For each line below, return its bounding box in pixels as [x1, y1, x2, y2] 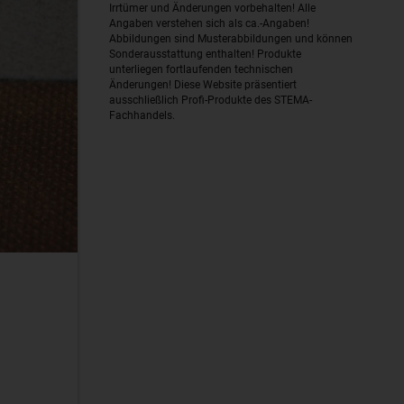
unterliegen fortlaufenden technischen [109, 63, 293, 76]
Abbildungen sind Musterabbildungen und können [109, 32, 353, 45]
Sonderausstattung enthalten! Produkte [109, 48, 301, 60]
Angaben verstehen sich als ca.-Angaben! [109, 17, 309, 30]
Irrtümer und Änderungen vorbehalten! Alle [109, 2, 316, 14]
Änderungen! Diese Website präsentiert [109, 78, 297, 91]
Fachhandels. [109, 109, 175, 122]
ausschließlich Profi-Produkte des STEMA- [109, 94, 312, 106]
